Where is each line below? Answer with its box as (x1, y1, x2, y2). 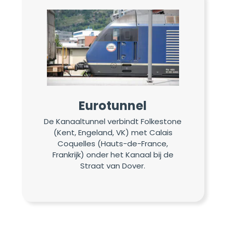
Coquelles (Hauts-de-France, (58, 138, 168, 149)
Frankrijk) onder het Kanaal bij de (52, 149, 174, 160)
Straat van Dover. (80, 160, 146, 171)
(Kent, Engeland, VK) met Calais (53, 127, 173, 138)
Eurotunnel (79, 97, 147, 114)
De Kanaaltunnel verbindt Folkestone (44, 116, 182, 127)
